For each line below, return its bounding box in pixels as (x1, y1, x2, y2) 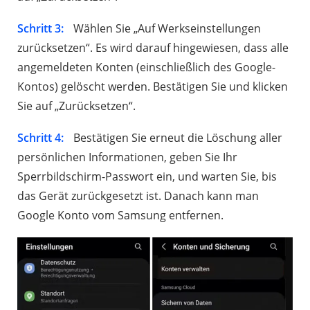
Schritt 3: (17, 20, 64, 36)
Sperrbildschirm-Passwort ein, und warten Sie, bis (17, 168, 277, 184)
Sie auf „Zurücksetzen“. (17, 98, 136, 113)
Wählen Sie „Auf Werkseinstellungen (71, 20, 261, 36)
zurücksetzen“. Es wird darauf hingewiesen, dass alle (17, 39, 289, 55)
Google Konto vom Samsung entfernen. (17, 207, 224, 223)
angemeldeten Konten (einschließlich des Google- (17, 59, 275, 75)
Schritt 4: (17, 129, 64, 145)
